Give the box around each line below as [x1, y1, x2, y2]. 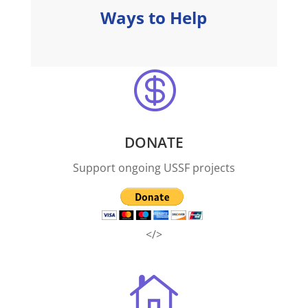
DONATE [124, 133, 184, 153]
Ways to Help [100, 6, 208, 30]
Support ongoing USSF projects [72, 160, 235, 176]
